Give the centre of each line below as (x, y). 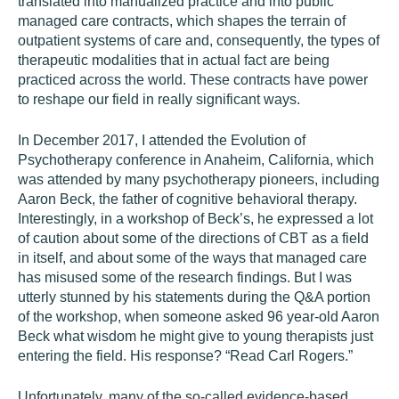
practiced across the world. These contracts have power (193, 80)
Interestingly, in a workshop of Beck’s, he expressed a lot (195, 219)
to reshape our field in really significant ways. (159, 99)
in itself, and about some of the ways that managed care (192, 258)
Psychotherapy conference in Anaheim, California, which (196, 160)
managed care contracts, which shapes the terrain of (182, 21)
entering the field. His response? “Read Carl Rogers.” (185, 356)
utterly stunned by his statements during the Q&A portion (194, 297)
